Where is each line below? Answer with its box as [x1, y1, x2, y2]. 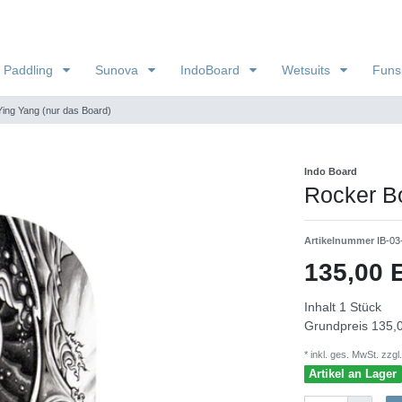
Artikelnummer [304, 234, 377, 246]
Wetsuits [282, 62, 334, 77]
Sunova [95, 62, 142, 77]
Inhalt [304, 299, 339, 314]
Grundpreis [304, 318, 371, 333]
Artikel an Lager [309, 367, 398, 381]
